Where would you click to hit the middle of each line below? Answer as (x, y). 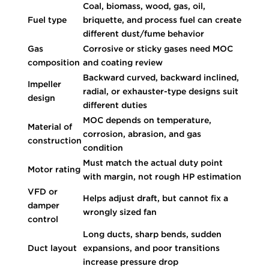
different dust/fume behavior (143, 33)
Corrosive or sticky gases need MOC (158, 48)
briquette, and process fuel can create (162, 20)
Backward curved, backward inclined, (161, 77)
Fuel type (47, 20)
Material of (50, 126)
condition (103, 147)
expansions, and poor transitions (151, 248)
